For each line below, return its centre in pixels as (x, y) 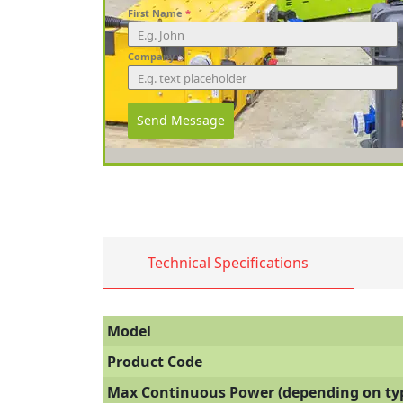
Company (151, 57)
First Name (157, 13)
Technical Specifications (228, 263)
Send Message (181, 121)
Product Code (155, 362)
